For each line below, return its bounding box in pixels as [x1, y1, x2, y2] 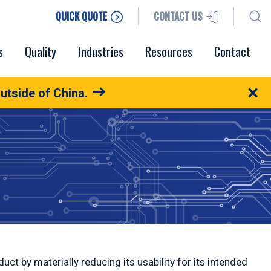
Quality [25, 42, 56, 60]
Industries [78, 42, 123, 60]
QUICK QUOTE [56, 8, 109, 24]
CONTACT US [154, 8, 203, 24]
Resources [145, 42, 192, 60]
